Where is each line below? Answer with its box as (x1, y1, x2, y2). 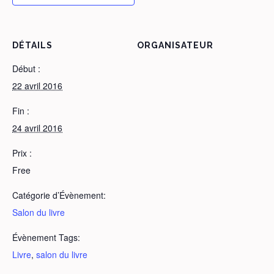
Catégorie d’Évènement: (12, 189, 106, 202)
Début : (12, 62, 40, 75)
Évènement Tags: (12, 231, 80, 244)
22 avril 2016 (12, 80, 62, 92)
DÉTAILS (12, 40, 53, 51)
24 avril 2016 (12, 122, 62, 135)
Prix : (12, 147, 32, 160)
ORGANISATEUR (137, 40, 213, 51)
